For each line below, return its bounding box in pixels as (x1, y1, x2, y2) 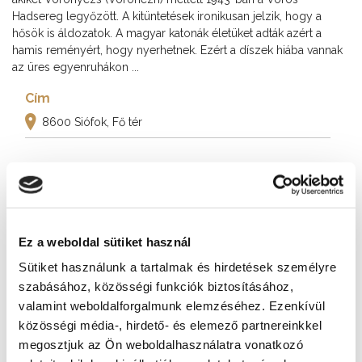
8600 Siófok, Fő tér (42, 115, 142, 128)
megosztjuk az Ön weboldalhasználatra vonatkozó (19, 337, 303, 351)
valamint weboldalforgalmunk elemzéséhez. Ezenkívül (19, 298, 325, 313)
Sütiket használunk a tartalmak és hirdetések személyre (19, 259, 336, 274)
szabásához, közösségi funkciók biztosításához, (19, 279, 293, 293)
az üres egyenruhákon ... (12, 60, 139, 74)
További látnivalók (12, 163, 147, 181)
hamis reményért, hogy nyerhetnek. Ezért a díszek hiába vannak (12, 43, 343, 57)
